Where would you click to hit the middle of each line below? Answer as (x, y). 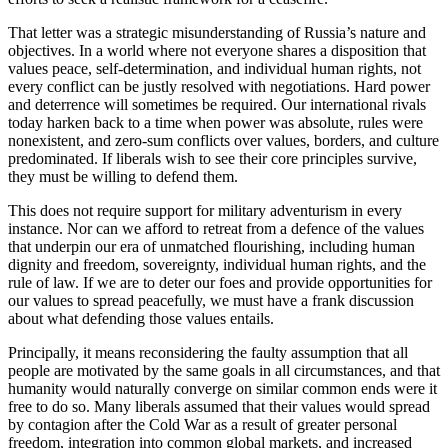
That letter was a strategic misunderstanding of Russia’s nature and (217, 33)
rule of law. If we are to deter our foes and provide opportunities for (220, 283)
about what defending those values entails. (143, 319)
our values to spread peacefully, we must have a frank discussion (211, 301)
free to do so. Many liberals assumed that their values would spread (219, 407)
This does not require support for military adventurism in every (205, 211)
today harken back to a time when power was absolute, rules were (215, 123)
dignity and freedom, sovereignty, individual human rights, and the (217, 265)
